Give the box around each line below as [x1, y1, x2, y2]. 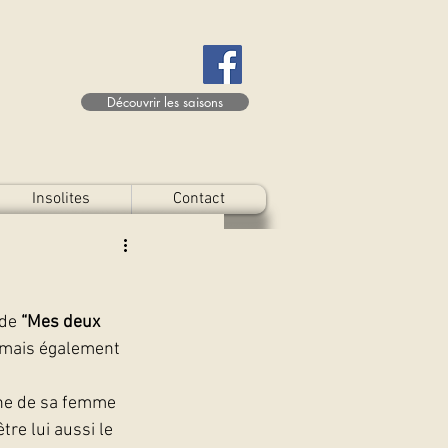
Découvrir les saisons [107, 93, 223, 111]
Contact [173, 189, 225, 209]
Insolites [32, 189, 90, 209]
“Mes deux [21, 312, 104, 333]
